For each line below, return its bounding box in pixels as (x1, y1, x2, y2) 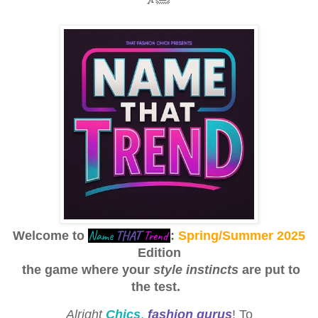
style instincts (153, 263, 238, 278)
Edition (137, 246, 181, 261)
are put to (238, 263, 300, 278)
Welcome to (13, 229, 88, 243)
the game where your (18, 263, 153, 278)
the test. (131, 280, 187, 295)
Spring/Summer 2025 (178, 229, 305, 243)
